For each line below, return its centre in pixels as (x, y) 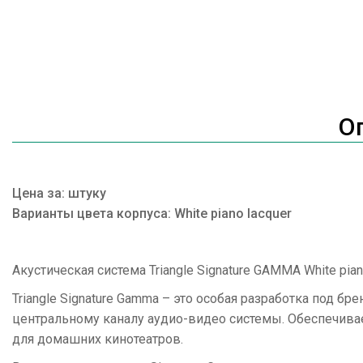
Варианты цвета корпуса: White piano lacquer (152, 214)
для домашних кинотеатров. (98, 339)
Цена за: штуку (59, 193)
